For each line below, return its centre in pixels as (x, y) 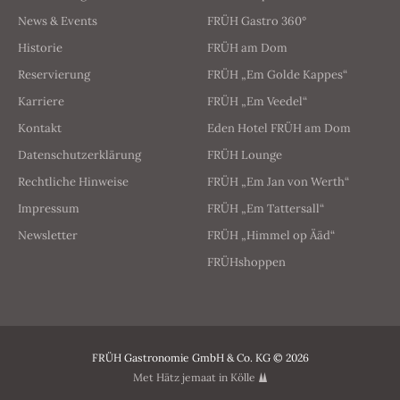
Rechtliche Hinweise (73, 182)
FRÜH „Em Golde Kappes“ (278, 75)
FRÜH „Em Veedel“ (258, 102)
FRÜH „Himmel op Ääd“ (271, 236)
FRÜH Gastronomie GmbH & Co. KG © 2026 (200, 358)
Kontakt (40, 129)
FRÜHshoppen (247, 262)
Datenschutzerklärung (79, 155)
